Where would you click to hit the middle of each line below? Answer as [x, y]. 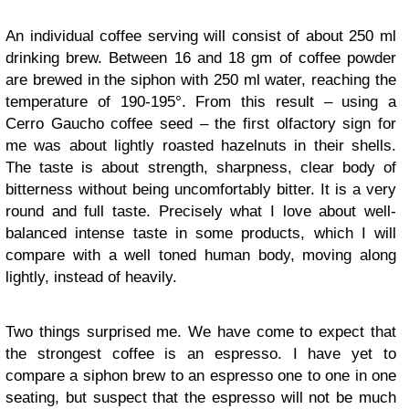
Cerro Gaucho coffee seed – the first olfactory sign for [201, 124]
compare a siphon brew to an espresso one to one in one [201, 376]
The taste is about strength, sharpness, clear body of [201, 168]
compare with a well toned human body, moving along [201, 255]
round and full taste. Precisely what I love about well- [201, 211]
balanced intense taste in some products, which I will [201, 233]
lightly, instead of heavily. [91, 277]
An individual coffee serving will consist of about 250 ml [201, 36]
